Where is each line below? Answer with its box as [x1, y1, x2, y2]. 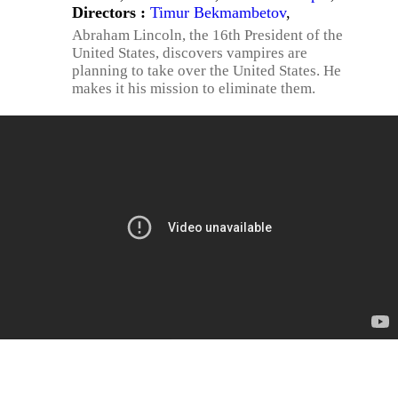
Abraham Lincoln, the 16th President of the [72, 27, 343, 44]
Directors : [72, 4, 150, 21]
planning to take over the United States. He [72, 62, 341, 79]
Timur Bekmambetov [150, 4, 286, 21]
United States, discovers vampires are [72, 44, 307, 61]
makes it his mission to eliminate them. [72, 80, 315, 97]
